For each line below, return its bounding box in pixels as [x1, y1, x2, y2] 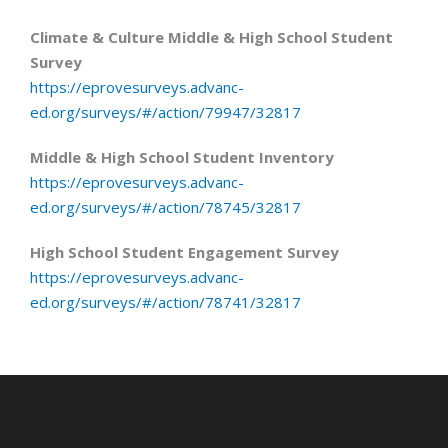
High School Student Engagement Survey [30, 241, 339, 262]
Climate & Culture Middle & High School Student [30, 26, 393, 47]
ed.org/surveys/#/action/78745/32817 [30, 196, 301, 217]
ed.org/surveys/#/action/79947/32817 [30, 101, 301, 122]
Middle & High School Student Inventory [30, 146, 334, 167]
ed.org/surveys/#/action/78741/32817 [30, 291, 301, 312]
